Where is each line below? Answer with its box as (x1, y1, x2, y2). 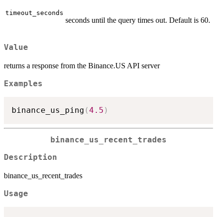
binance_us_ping (12, 105, 84, 115)
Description (4, 153, 57, 162)
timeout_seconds (5, 9, 63, 17)
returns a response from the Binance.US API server (4, 62, 160, 70)
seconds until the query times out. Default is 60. (65, 16, 210, 25)
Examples (4, 79, 43, 89)
